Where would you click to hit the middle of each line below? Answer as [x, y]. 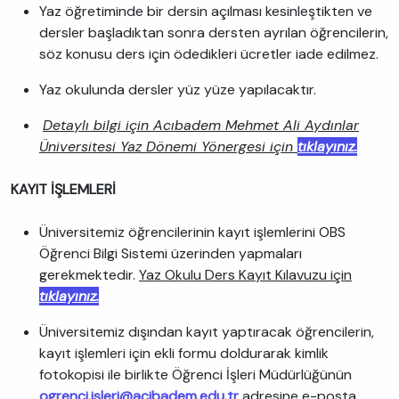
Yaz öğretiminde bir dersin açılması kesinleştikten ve [206, 11]
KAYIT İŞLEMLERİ [65, 189]
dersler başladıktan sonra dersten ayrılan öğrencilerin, [214, 33]
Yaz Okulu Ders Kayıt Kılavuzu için [245, 275]
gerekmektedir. [89, 275]
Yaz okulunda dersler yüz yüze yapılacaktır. [178, 90]
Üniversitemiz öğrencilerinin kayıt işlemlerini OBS [192, 232]
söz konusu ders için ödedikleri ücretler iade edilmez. [211, 54]
